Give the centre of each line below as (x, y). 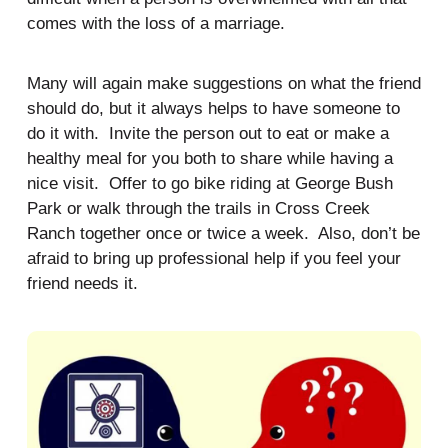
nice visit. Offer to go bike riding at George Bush (209, 183)
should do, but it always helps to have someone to (213, 108)
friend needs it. (82, 283)
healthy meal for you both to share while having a (209, 158)
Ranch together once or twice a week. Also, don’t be (223, 233)
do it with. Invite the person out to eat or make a (207, 133)
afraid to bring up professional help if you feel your (213, 258)
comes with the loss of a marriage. (158, 23)
